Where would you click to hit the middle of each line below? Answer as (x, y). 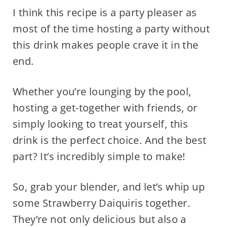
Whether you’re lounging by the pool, (102, 92)
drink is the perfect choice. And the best (109, 140)
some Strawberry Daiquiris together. (101, 203)
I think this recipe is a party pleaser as (105, 13)
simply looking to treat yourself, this (100, 124)
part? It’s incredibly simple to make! (99, 157)
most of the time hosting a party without (111, 29)
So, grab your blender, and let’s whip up (108, 187)
